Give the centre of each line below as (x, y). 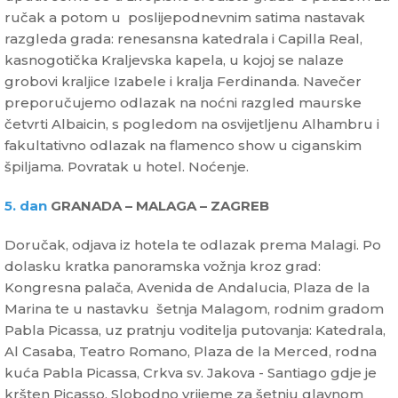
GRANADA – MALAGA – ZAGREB (158, 206)
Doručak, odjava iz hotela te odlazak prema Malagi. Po (193, 245)
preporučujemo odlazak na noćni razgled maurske (183, 103)
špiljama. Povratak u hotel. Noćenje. (127, 167)
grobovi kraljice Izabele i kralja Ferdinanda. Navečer (183, 82)
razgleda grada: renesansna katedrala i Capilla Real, (183, 39)
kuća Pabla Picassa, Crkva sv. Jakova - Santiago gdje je (191, 373)
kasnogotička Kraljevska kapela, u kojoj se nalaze (174, 60)
